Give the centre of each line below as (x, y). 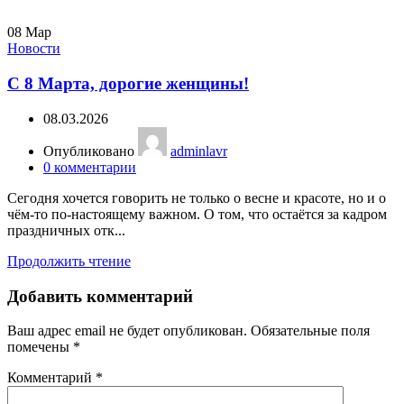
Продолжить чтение (69, 261)
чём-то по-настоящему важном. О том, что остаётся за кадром (197, 214)
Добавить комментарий (100, 296)
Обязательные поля (310, 331)
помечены (40, 347)
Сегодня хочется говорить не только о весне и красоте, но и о (197, 197)
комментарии (95, 167)
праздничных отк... (66, 230)
